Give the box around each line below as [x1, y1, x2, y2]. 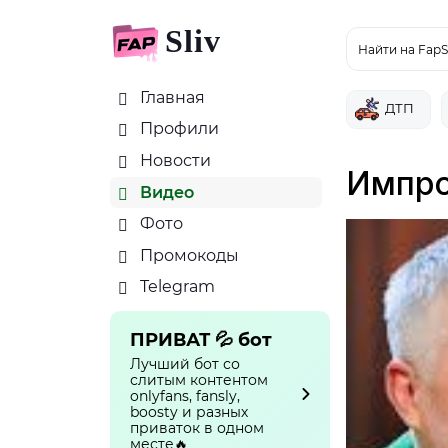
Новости [136, 150, 211, 170]
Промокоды [136, 245, 239, 265]
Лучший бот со [130, 354, 240, 373]
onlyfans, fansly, [130, 386, 240, 405]
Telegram [136, 277, 215, 297]
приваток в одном [130, 418, 264, 437]
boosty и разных [130, 402, 248, 421]
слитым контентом [130, 370, 268, 389]
